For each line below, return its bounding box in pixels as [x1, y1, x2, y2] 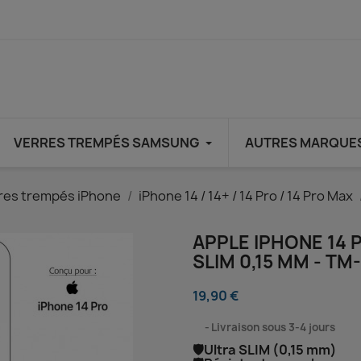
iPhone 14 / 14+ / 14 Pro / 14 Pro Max [139, 187, 353, 205]
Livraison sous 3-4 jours [211, 320, 335, 334]
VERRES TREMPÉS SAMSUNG [14, 134, 200, 151]
